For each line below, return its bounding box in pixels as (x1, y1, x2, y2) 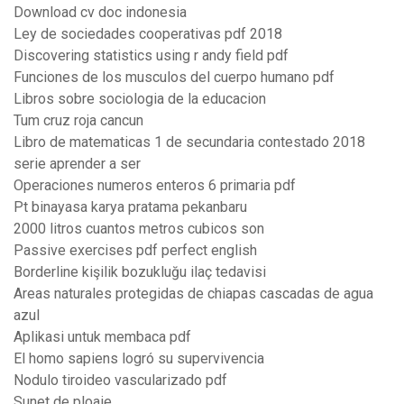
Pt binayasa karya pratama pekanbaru (14, 198, 247, 216)
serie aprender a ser (14, 155, 141, 173)
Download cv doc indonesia (14, 4, 187, 22)
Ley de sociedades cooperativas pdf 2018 (14, 25, 282, 43)
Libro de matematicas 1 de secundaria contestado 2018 (14, 133, 365, 151)
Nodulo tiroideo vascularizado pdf (14, 372, 227, 390)
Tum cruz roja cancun (14, 112, 143, 130)
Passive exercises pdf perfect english (14, 242, 257, 260)
